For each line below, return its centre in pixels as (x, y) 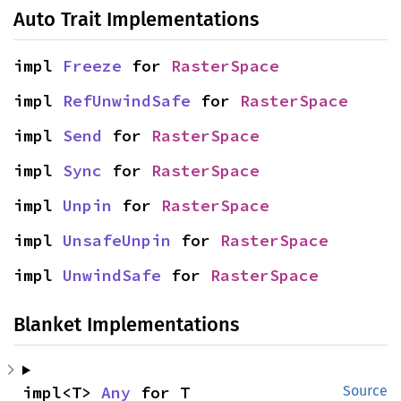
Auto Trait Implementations (136, 19)
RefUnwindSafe (127, 101)
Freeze (92, 66)
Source (365, 391)
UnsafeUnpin (117, 240)
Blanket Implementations (126, 324)
